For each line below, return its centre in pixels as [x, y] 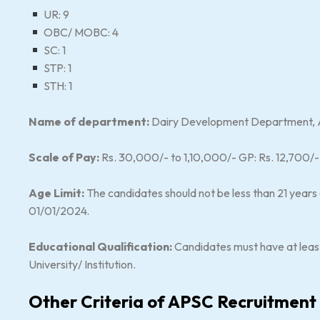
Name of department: [89, 121]
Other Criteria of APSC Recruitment [172, 301]
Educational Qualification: [101, 246]
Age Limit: [57, 193]
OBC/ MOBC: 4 [80, 32]
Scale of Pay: [65, 157]
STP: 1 [57, 68]
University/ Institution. [82, 264]
